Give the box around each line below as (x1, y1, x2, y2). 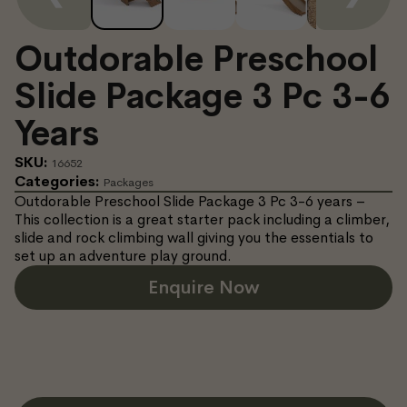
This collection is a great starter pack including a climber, (15, 209, 390, 229)
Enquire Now (147, 275, 260, 299)
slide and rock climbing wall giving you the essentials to (15, 227, 373, 247)
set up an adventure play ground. (15, 245, 232, 265)
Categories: (15, 171, 103, 191)
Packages (103, 174, 154, 190)
